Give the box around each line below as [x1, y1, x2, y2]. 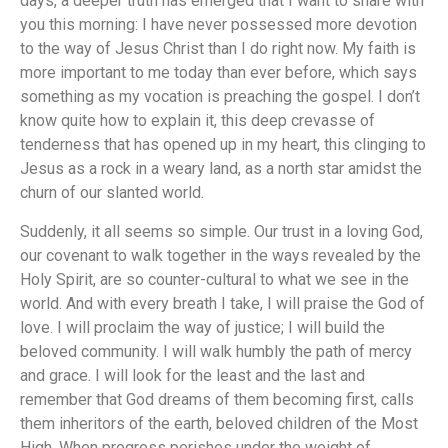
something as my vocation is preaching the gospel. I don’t [20, 87, 420, 107]
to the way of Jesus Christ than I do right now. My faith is [20, 39, 416, 59]
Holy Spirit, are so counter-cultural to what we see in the [20, 269, 409, 289]
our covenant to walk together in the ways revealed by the [20, 245, 421, 265]
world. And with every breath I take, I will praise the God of [20, 293, 425, 313]
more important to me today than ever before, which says [20, 63, 417, 83]
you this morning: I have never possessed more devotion [20, 15, 417, 35]
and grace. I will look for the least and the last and [20, 365, 365, 385]
